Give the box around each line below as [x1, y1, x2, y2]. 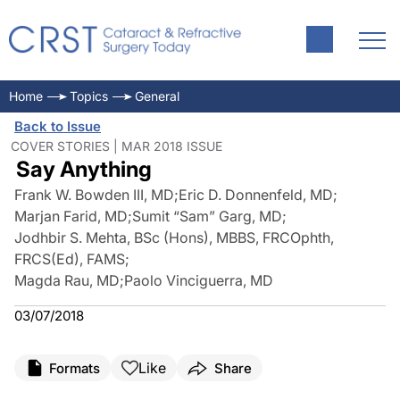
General [135, 88, 179, 104]
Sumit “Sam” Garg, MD [132, 207, 282, 225]
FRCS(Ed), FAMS [14, 250, 125, 268]
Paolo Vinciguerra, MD [124, 271, 273, 289]
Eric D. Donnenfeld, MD [179, 186, 333, 204]
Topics [70, 88, 108, 104]
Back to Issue [14, 118, 101, 135]
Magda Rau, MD [14, 271, 120, 289]
